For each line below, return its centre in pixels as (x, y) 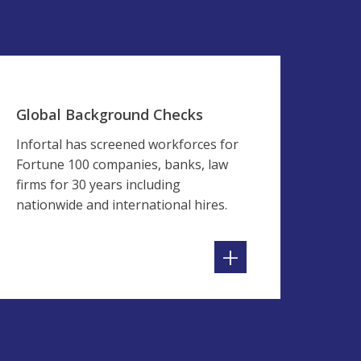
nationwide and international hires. (122, 205)
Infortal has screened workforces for (127, 144)
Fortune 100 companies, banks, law (122, 164)
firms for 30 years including (98, 185)
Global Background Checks (110, 114)
